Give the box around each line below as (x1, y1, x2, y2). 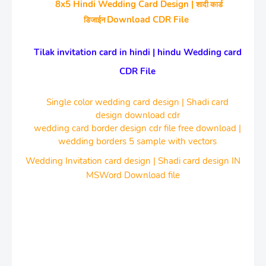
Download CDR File (107, 14, 191, 26)
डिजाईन (84, 15, 107, 24)
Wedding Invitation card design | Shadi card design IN (26, 155, 240, 167)
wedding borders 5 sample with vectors (58, 135, 217, 147)
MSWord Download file (86, 169, 180, 181)
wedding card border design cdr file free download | (34, 122, 241, 134)
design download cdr (95, 109, 180, 121)
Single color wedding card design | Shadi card (46, 96, 229, 108)
